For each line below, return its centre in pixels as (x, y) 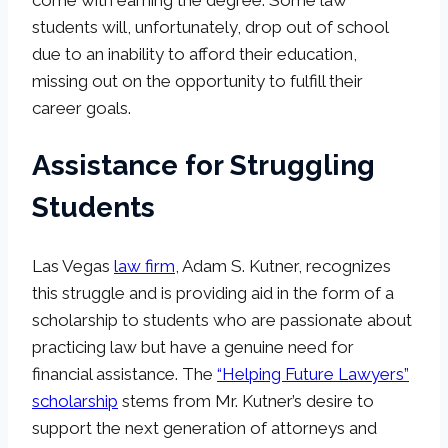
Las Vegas (73, 265)
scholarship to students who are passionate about (222, 319)
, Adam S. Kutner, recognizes (283, 265)
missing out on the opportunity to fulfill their (197, 81)
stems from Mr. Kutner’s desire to (246, 400)
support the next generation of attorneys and (204, 427)
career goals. (81, 108)
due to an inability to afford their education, (194, 54)
